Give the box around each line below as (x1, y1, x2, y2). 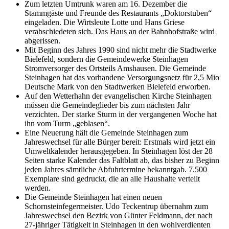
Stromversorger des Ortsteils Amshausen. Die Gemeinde (25, 64, 206, 73)
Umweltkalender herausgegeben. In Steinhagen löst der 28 (25, 147, 213, 156)
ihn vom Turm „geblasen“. (25, 119, 110, 128)
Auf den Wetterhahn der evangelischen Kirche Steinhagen (25, 91, 212, 101)
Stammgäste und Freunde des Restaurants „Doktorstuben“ (25, 9, 212, 18)
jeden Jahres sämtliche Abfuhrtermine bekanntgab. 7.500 (25, 165, 207, 174)
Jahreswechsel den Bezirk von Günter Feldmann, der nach (25, 211, 213, 220)
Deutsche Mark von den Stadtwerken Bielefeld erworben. (25, 82, 211, 91)
